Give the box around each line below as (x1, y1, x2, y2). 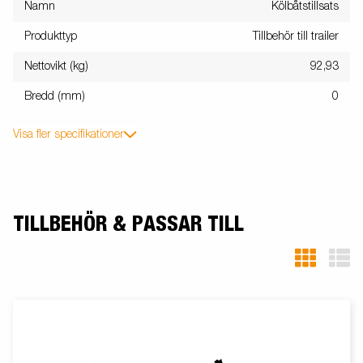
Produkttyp (24, 31, 77, 43)
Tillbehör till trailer (253, 31, 339, 43)
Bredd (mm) (24, 91, 85, 103)
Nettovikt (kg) (24, 61, 88, 73)
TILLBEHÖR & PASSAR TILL (13, 214, 244, 236)
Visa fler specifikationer (13, 129, 124, 141)
